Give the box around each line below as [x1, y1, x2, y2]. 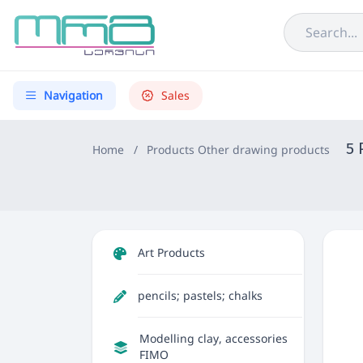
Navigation [44, 88, 103, 103]
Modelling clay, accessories [139, 331, 288, 346]
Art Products [138, 245, 205, 260]
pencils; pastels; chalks [138, 288, 263, 303]
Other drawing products [198, 142, 330, 157]
